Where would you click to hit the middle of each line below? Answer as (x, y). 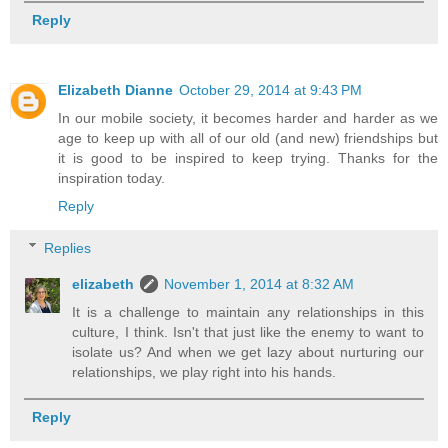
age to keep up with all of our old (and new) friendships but (248, 138)
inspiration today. (111, 178)
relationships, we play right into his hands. (204, 371)
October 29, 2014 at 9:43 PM (270, 90)
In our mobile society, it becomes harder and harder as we (248, 118)
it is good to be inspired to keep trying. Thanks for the (248, 158)
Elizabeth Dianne (115, 90)
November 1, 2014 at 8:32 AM (259, 283)
